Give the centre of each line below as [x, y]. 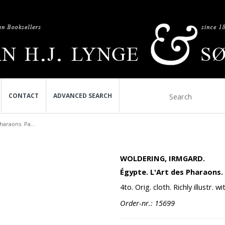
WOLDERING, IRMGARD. [162, 158]
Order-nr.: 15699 [147, 203]
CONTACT [24, 96]
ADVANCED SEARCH [83, 96]
